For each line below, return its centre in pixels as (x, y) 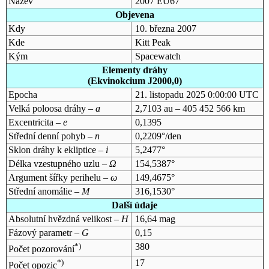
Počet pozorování (41, 249)
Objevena (134, 14)
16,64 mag (155, 219)
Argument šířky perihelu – (59, 177)
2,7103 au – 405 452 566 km (190, 108)
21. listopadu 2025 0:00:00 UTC (197, 94)
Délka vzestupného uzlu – (59, 163)
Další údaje (134, 205)
